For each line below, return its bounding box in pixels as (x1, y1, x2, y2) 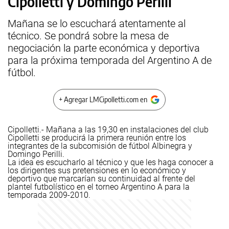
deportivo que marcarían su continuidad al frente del (8, 174, 195, 184)
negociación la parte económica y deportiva (8, 42, 200, 54)
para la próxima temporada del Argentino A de (8, 54, 212, 66)
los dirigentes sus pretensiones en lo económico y (8, 166, 186, 175)
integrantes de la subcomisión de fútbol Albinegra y (8, 141, 192, 151)
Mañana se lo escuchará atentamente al (8, 17, 186, 30)
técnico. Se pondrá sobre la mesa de (8, 30, 169, 42)
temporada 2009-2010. (8, 190, 90, 200)
